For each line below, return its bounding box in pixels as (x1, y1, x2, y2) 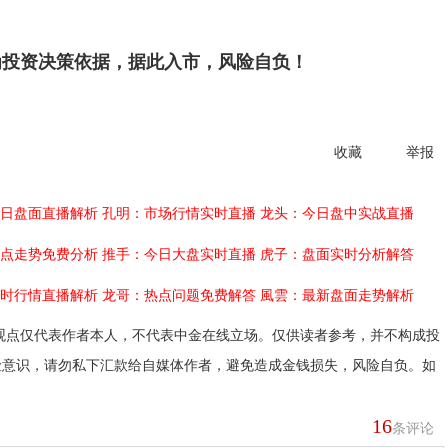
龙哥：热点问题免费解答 (102, 288, 256, 303)
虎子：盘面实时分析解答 (260, 247, 414, 262)
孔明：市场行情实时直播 (102, 206, 256, 221)
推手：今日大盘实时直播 (102, 247, 256, 262)
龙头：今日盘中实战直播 (260, 206, 414, 221)
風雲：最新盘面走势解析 (260, 288, 414, 303)
